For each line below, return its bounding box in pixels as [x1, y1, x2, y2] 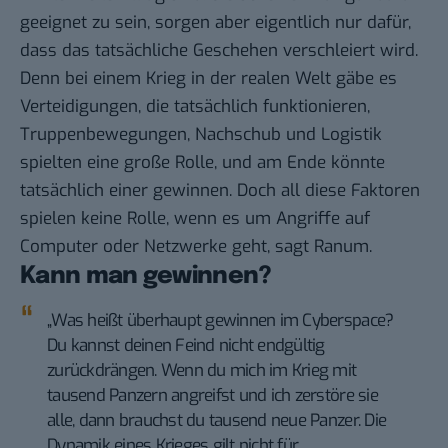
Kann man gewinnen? [20, 263, 272, 289]
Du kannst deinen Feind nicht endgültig [47, 333, 325, 357]
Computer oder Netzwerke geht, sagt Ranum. [20, 234, 372, 258]
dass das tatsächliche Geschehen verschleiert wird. [20, 38, 418, 62]
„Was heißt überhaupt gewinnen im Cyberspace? [47, 308, 394, 332]
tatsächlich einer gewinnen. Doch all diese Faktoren [20, 178, 420, 202]
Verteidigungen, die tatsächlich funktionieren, [20, 94, 370, 118]
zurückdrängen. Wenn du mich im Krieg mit [47, 358, 357, 382]
